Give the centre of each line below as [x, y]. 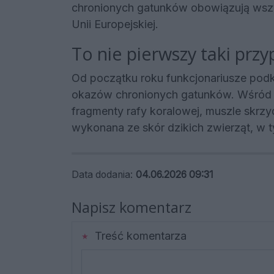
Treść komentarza [139, 235]
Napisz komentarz [131, 207]
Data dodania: [102, 174]
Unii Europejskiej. [115, 24]
